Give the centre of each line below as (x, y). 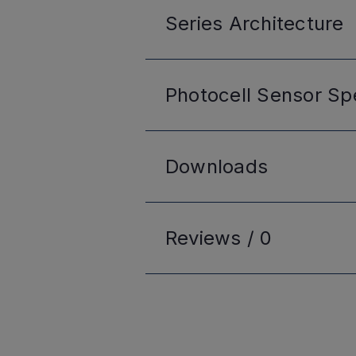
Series (194, 23)
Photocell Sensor (244, 95)
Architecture (283, 23)
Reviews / (213, 238)
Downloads (217, 166)
